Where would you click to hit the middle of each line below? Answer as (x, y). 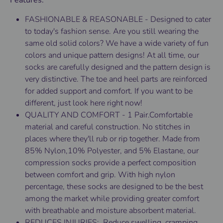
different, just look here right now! (84, 103)
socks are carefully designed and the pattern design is (118, 67)
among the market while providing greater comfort (112, 199)
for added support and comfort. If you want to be (109, 91)
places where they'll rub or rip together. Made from (112, 139)
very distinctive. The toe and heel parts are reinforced (116, 79)
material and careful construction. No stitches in (108, 127)
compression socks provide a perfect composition (111, 163)
